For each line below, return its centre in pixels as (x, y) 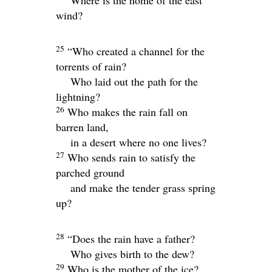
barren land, (82, 127)
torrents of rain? (91, 66)
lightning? (78, 97)
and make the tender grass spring (143, 188)
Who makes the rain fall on (127, 112)
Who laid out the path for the (134, 82)
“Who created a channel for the (136, 51)
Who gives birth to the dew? (132, 254)
